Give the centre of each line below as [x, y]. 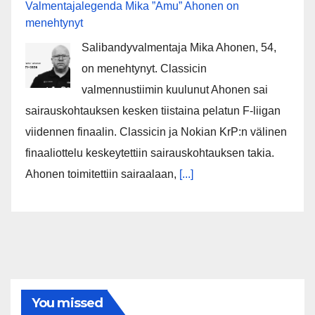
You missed [67, 303]
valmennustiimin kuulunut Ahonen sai [175, 90]
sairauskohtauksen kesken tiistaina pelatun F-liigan [153, 111]
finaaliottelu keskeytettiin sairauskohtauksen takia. [150, 153]
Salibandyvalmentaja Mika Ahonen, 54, [179, 48]
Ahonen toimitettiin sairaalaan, [102, 174]
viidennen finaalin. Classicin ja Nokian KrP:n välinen [156, 132]
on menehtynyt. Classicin [144, 69]
